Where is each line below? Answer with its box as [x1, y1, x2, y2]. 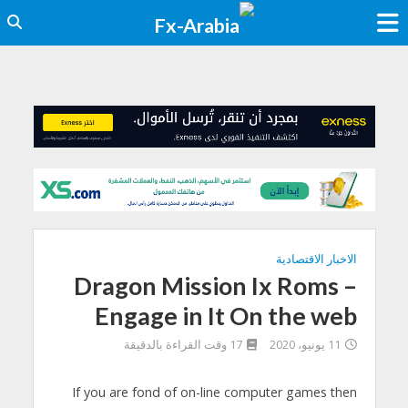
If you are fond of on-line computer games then [71, 382, 357, 401]
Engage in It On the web [94, 300, 357, 331]
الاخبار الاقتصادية [275, 250, 357, 267]
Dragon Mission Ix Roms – [73, 270, 357, 301]
